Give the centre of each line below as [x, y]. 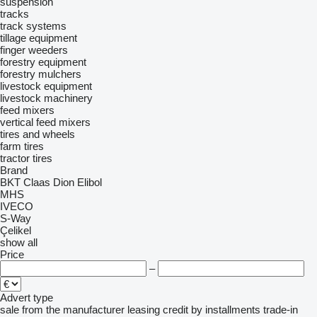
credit [175, 310]
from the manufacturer [73, 310]
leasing [144, 310]
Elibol [90, 182]
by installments [226, 310]
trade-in [281, 310]
